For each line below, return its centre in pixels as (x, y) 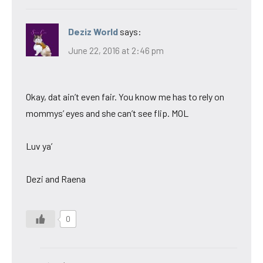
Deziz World (93, 32)
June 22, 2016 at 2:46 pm (116, 50)
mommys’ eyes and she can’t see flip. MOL (107, 113)
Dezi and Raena (56, 178)
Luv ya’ (39, 146)
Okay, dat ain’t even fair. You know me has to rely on (125, 96)
